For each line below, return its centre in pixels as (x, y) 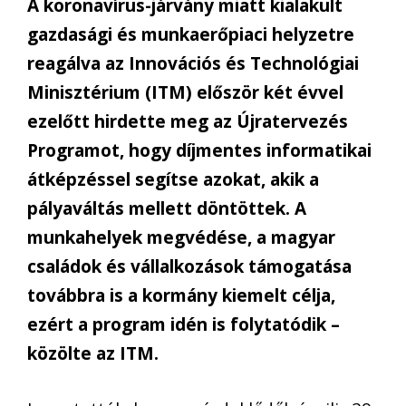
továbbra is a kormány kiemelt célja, (181, 296)
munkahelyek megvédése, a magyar (181, 238)
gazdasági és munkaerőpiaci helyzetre (191, 35)
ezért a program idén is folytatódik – (184, 325)
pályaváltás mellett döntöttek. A (167, 209)
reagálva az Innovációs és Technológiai (193, 64)
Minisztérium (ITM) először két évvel (185, 93)
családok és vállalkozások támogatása (189, 267)
